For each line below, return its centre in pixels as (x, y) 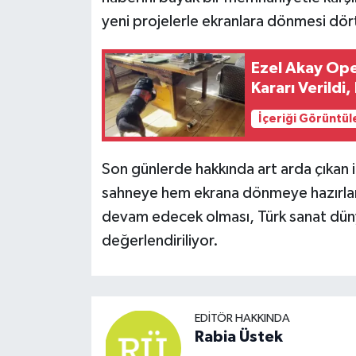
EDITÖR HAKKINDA (242, 318)
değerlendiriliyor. (160, 240)
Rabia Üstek (238, 337)
